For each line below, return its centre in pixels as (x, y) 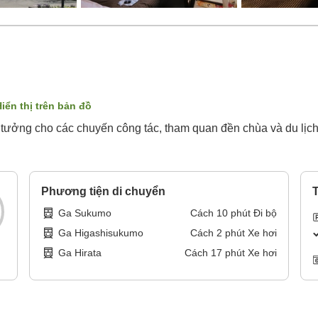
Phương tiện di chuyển (104, 192)
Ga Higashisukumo (101, 233)
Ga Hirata (80, 253)
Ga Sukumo (85, 213)
